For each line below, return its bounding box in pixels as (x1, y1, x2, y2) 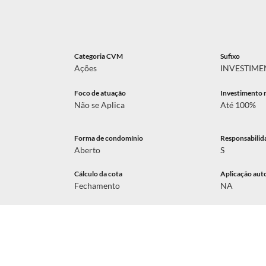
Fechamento (74, 180, 120, 191)
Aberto (74, 145, 100, 155)
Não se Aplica (74, 100, 125, 110)
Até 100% (220, 100, 256, 110)
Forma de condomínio (74, 134, 143, 142)
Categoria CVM (74, 52, 123, 61)
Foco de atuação (74, 88, 126, 97)
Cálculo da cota (74, 169, 122, 178)
